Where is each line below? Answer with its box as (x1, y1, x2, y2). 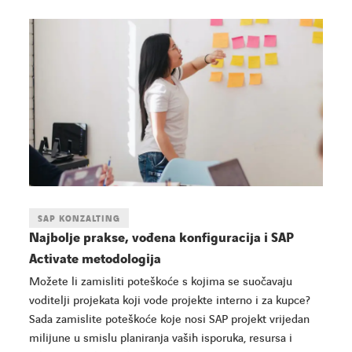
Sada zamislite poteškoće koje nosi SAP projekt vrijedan (29, 311, 310, 328)
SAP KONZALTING (38, 212, 121, 225)
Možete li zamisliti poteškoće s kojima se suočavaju (29, 273, 293, 290)
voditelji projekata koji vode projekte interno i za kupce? (29, 292, 311, 309)
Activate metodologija (29, 250, 162, 268)
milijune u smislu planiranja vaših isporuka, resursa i (29, 330, 293, 346)
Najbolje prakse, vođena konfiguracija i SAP (29, 229, 295, 247)
